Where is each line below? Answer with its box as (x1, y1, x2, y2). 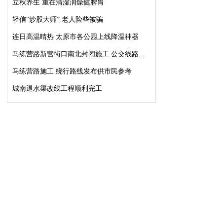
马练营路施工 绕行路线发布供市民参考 (12, 68, 132, 75)
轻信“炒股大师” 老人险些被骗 (12, 16, 103, 23)
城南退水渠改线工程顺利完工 (12, 85, 102, 92)
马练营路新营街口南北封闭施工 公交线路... (12, 50, 145, 58)
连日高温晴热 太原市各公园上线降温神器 (12, 33, 139, 40)
